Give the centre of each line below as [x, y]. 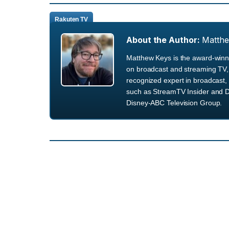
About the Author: [163, 40]
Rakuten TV [71, 19]
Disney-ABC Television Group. [174, 103]
